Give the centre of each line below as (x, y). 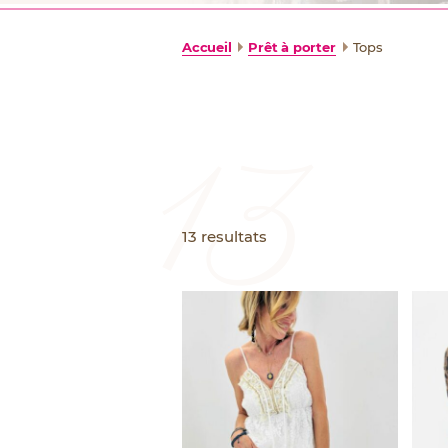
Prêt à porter (292, 48)
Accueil (207, 48)
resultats (232, 238)
